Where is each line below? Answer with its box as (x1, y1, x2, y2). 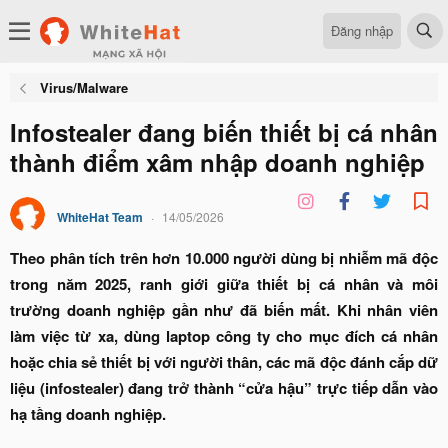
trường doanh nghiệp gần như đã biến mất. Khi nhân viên (10, 299, 438, 321)
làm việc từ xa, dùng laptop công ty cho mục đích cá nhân (10, 325, 438, 347)
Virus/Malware (39, 78, 128, 97)
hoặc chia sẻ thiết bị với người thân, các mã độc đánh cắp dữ (10, 351, 438, 373)
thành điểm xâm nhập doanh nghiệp (10, 145, 425, 179)
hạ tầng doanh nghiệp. (10, 403, 166, 425)
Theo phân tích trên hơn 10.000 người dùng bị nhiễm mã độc (10, 247, 438, 269)
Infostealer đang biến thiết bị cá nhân (10, 115, 438, 149)
